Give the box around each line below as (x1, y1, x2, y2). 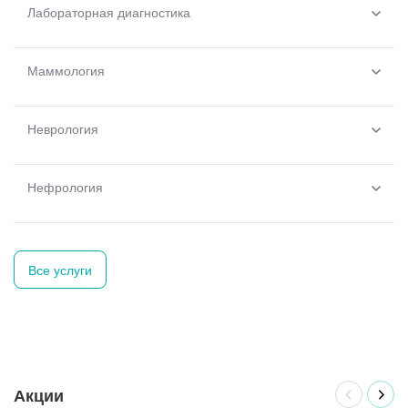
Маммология (27, 61, 105, 80)
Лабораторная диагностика (27, 3, 190, 22)
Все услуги (28, 260, 92, 280)
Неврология (27, 119, 98, 138)
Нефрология (27, 178, 103, 197)
